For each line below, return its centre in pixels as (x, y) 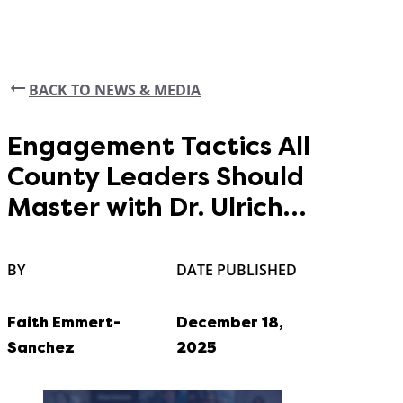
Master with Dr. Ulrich (145, 208)
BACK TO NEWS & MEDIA (115, 90)
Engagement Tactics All (159, 147)
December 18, (230, 322)
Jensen (60, 238)
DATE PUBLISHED (237, 270)
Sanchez (41, 347)
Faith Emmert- (64, 322)
